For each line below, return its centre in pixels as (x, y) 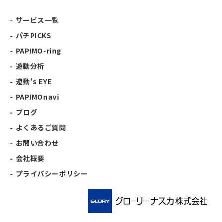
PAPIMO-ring (38, 51)
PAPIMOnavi (37, 97)
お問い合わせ (37, 143)
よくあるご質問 (41, 128)
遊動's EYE (34, 82)
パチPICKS (33, 35)
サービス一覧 (37, 20)
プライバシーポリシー (52, 174)
